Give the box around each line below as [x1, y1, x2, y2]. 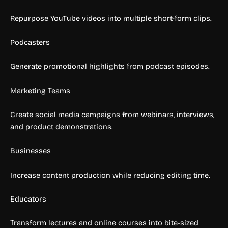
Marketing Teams [10, 85, 70, 95]
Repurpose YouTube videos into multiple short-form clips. [10, 13, 212, 23]
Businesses [10, 146, 51, 156]
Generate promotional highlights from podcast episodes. [10, 62, 210, 71]
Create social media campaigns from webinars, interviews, [10, 110, 214, 120]
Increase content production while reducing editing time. [10, 170, 210, 180]
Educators [10, 194, 46, 204]
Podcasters [10, 38, 50, 47]
